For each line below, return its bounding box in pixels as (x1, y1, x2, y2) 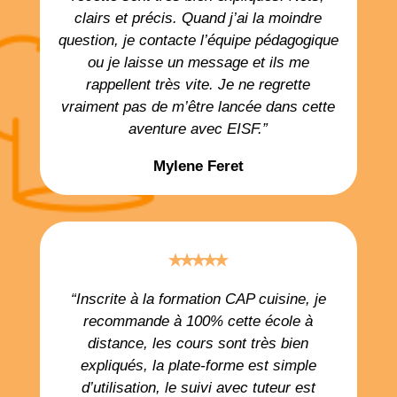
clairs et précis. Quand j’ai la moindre (74, 10, 323, 27)
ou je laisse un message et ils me (87, 54, 309, 72)
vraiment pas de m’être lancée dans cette (61, 98, 336, 116)
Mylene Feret (152, 158, 244, 175)
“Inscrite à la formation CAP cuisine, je (70, 291, 326, 308)
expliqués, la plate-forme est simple (80, 357, 316, 375)
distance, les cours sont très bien (88, 335, 309, 353)
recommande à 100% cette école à (83, 313, 314, 331)
